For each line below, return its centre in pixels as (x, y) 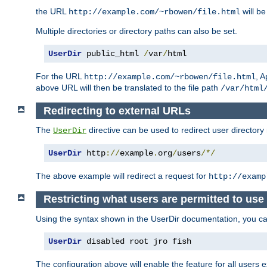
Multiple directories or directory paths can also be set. (136, 31)
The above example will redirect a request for (122, 176)
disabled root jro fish (136, 241)
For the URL (60, 77)
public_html (113, 54)
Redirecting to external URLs (117, 111)
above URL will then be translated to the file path (128, 88)
